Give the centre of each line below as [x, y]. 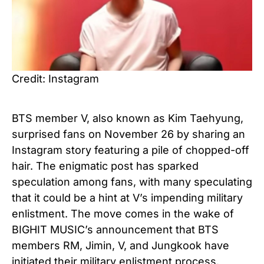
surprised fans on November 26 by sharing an [128, 134]
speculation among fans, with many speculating [132, 181]
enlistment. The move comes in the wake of [123, 213]
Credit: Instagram [55, 78]
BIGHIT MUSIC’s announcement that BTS [115, 229]
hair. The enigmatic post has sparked [105, 166]
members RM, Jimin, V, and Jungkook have [121, 245]
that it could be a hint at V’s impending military [127, 197]
